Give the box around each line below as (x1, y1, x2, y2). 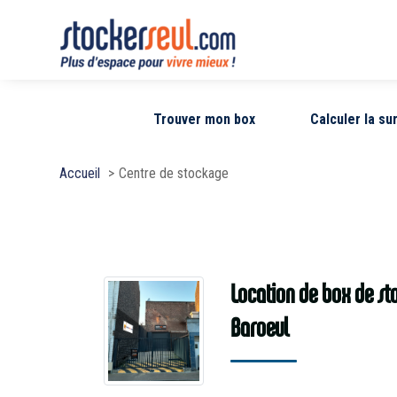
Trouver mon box (153, 110, 255, 128)
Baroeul (230, 311, 289, 344)
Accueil (59, 164, 101, 182)
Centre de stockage (119, 164, 230, 182)
